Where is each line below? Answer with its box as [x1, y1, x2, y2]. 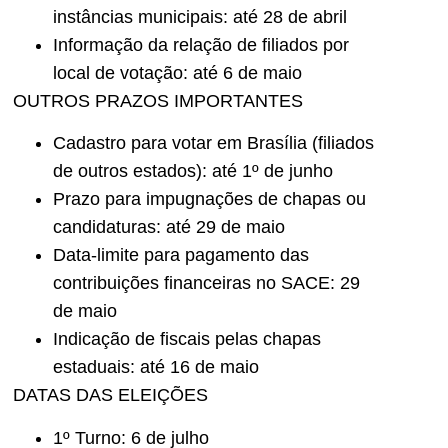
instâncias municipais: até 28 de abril [53, 6, 347, 27]
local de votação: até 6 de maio [53, 62, 302, 83]
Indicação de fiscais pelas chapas [53, 329, 321, 350]
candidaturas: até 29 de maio [53, 217, 285, 238]
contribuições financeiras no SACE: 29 [53, 273, 360, 294]
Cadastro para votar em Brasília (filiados [53, 133, 374, 154]
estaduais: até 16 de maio [53, 357, 259, 378]
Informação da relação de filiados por [53, 34, 349, 55]
